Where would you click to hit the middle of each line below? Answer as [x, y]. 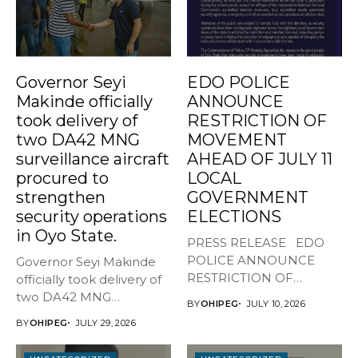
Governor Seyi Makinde [86, 261]
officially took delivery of [89, 279]
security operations [91, 216]
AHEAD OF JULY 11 [260, 159]
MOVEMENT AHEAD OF [261, 295]
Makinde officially [84, 101]
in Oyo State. [66, 235]
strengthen [61, 197]
